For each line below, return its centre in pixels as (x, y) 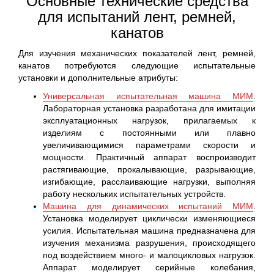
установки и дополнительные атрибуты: (98, 78)
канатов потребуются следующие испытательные (137, 65)
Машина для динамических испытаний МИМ (148, 206)
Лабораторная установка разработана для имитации (149, 108)
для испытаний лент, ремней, (137, 17)
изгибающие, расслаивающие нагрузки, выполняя (149, 182)
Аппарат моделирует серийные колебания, (149, 267)
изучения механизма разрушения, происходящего (149, 243)
